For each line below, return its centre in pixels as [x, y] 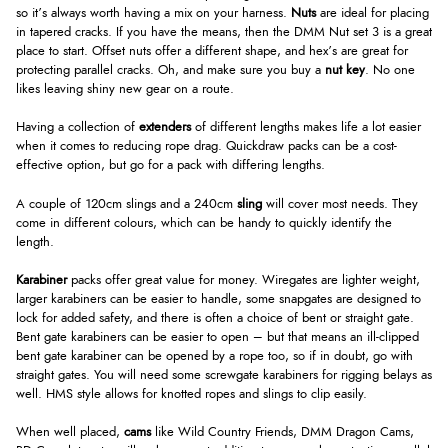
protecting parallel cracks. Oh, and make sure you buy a [170, 71]
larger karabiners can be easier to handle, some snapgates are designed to [218, 299]
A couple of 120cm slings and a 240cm [126, 204]
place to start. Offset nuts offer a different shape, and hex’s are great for [212, 52]
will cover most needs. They [340, 204]
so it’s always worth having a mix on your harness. [153, 14]
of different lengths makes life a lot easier [306, 128]
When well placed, [70, 432]
